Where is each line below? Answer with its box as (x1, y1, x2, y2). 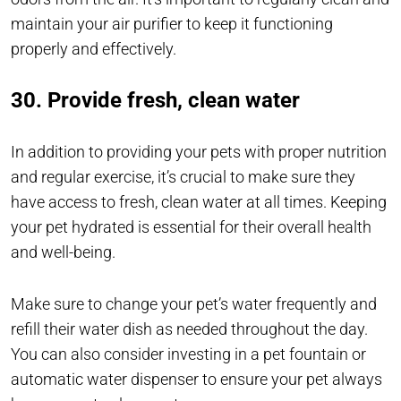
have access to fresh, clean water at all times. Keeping (11, 192, 387, 212)
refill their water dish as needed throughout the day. (11, 320, 368, 339)
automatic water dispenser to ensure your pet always (11, 370, 382, 389)
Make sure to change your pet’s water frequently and (11, 294, 377, 314)
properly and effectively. (11, 39, 176, 59)
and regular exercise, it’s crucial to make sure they (11, 167, 355, 187)
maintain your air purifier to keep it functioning (11, 14, 333, 34)
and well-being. (11, 243, 119, 262)
